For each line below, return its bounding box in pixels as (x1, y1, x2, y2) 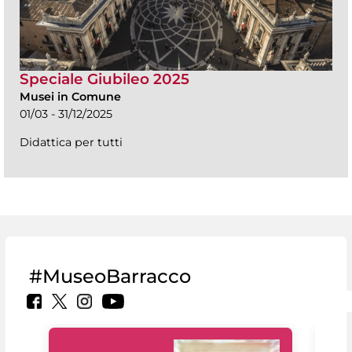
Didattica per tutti (20, 134, 123, 149)
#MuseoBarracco (29, 264, 191, 288)
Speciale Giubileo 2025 (20, 69, 189, 88)
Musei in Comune (20, 89, 121, 104)
